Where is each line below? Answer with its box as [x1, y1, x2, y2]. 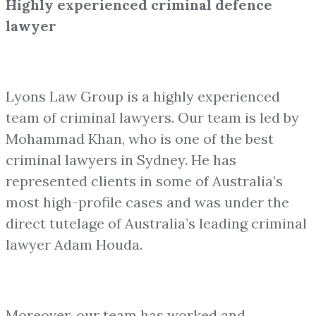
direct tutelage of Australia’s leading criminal [6, 214, 307, 232]
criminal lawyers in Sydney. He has [6, 150, 236, 169]
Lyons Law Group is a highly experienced [6, 87, 280, 105]
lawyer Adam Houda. [6, 235, 142, 253]
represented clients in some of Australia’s [6, 171, 283, 190]
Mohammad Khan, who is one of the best [6, 129, 274, 147]
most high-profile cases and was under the [6, 193, 289, 211]
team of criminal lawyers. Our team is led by [6, 108, 299, 126]
